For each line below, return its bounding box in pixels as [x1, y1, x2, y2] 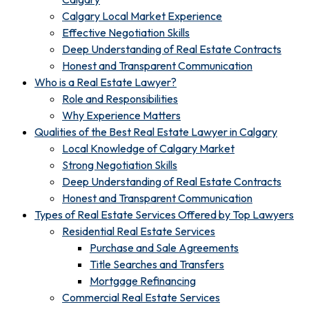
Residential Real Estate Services [62, 223, 215, 238]
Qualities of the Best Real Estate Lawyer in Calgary [34, 124, 277, 139]
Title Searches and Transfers [90, 257, 224, 271]
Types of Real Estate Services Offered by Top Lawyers [34, 207, 294, 221]
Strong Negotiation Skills [62, 157, 177, 172]
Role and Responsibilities [62, 91, 178, 106]
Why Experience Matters [62, 108, 181, 122]
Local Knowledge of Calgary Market [62, 141, 235, 155]
